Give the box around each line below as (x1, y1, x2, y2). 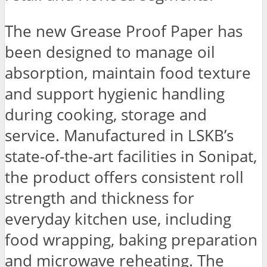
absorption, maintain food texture (5, 62, 251, 83)
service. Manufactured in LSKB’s (5, 125, 234, 146)
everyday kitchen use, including (5, 208, 231, 229)
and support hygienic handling (5, 83, 225, 104)
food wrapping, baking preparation (5, 229, 257, 250)
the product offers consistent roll (5, 166, 244, 188)
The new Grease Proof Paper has (5, 20, 243, 42)
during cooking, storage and (5, 104, 207, 125)
